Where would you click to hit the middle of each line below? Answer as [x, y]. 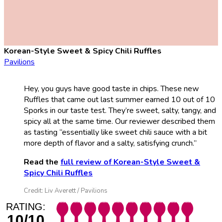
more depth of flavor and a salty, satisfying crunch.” [111, 143]
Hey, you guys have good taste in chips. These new [111, 89]
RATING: [26, 207]
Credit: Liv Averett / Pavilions [66, 191]
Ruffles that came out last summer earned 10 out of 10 [119, 100]
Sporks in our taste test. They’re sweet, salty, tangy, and [120, 111]
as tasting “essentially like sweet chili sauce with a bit [115, 133]
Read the [42, 162]
